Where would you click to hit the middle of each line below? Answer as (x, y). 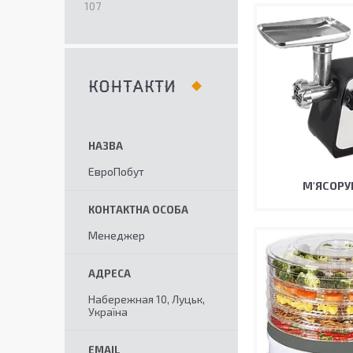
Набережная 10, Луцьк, (147, 299)
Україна (108, 312)
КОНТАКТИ (132, 87)
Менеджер (117, 235)
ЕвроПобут (116, 171)
